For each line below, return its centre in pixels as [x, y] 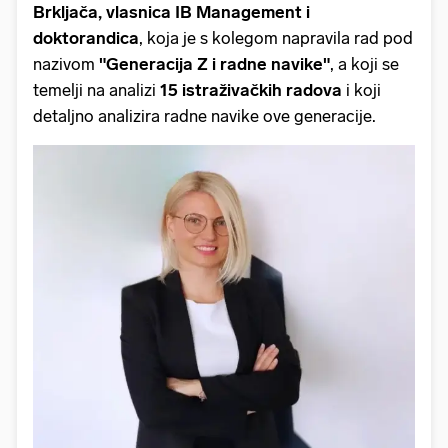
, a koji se [364, 64]
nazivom [66, 64]
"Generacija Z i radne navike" [214, 64]
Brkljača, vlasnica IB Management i [171, 12]
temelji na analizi [96, 90]
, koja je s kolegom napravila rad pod [276, 38]
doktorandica [86, 38]
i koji [361, 90]
